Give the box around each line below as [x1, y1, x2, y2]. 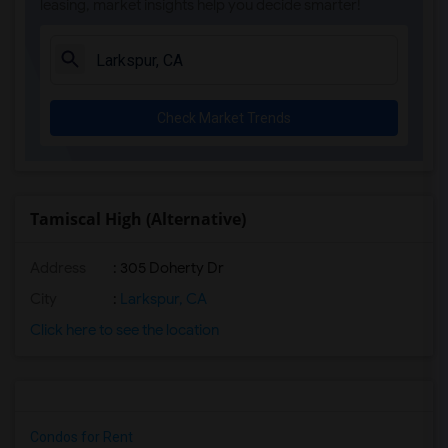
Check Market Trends [157, 110, 291, 126]
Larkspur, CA [117, 290, 207, 308]
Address [30, 259, 86, 277]
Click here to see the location [30, 321, 219, 339]
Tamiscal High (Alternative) [30, 208, 246, 230]
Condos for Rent [30, 429, 133, 445]
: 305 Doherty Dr [110, 259, 224, 277]
